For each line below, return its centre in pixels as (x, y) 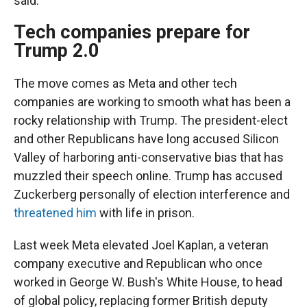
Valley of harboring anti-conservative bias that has (149, 157)
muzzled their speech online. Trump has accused (148, 176)
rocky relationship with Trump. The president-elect (151, 120)
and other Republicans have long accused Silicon (146, 139)
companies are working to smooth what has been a (152, 102)
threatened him (55, 213)
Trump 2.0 (56, 51)
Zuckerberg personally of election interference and (152, 194)
